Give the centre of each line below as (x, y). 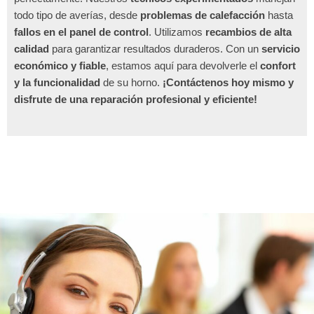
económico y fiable (60, 66)
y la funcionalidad (57, 82)
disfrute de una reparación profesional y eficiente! (136, 99)
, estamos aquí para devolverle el (183, 66)
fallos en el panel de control (81, 32)
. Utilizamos (177, 32)
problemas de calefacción (203, 15)
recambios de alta (248, 32)
